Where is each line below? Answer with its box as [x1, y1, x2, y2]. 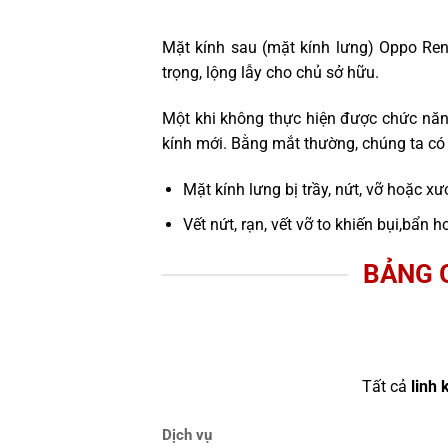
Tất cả [361, 377, 411, 397]
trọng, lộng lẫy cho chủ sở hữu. [162, 63, 379, 83]
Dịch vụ [162, 427, 212, 445]
